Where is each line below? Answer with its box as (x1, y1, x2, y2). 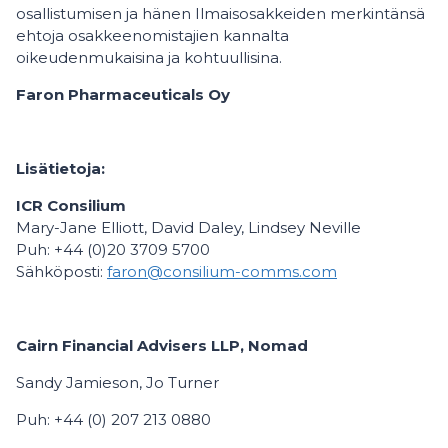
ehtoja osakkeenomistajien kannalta (16, 26, 289, 45)
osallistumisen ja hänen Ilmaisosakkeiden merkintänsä (16, 4, 425, 23)
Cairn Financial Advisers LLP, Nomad (16, 336, 308, 355)
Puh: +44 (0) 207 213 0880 (16, 410, 211, 429)
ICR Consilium (16, 196, 126, 215)
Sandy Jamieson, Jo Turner (16, 373, 219, 392)
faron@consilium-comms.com (107, 262, 337, 281)
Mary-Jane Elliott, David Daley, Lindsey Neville (16, 218, 361, 237)
